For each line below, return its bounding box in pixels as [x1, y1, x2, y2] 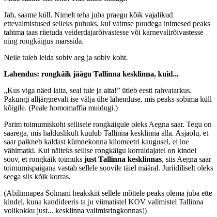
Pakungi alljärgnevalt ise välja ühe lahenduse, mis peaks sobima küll [4, 94, 212, 103]
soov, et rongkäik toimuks [4, 155, 84, 163]
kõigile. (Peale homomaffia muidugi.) [4, 103, 118, 112]
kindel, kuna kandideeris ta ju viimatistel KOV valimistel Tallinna [4, 197, 203, 206]
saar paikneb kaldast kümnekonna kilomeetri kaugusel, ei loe [4, 137, 189, 146]
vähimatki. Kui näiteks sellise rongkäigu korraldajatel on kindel [4, 146, 196, 155]
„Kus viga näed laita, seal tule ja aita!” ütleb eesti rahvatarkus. [4, 86, 192, 94]
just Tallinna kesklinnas [84, 155, 162, 163]
